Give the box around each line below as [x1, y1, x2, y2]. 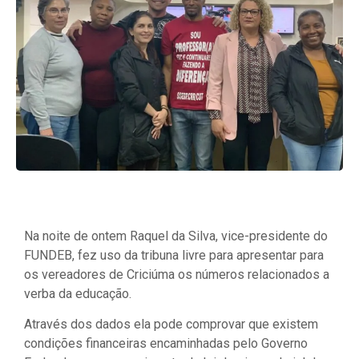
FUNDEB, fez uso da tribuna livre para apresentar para [24, 248, 324, 264]
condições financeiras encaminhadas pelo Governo [24, 336, 308, 352]
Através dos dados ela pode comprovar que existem [24, 317, 318, 333]
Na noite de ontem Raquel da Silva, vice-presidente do [24, 228, 328, 244]
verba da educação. [24, 286, 131, 302]
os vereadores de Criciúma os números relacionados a [24, 267, 329, 283]
